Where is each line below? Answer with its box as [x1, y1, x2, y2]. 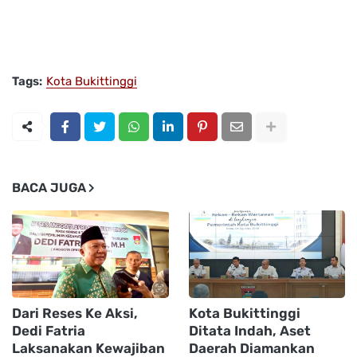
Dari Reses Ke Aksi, [12, 305, 138, 322]
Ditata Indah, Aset [188, 323, 311, 339]
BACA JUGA [12, 180, 86, 196]
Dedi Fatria [12, 323, 85, 339]
